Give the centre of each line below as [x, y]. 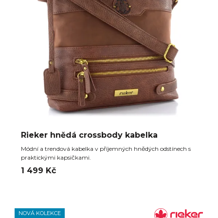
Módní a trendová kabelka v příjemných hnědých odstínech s [106, 149]
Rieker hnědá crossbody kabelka [89, 135]
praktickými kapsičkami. [56, 157]
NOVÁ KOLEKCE [40, 213]
